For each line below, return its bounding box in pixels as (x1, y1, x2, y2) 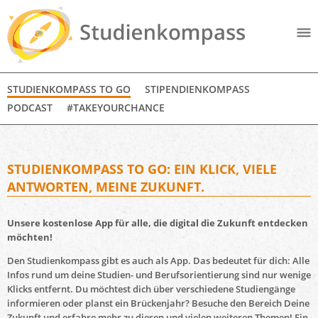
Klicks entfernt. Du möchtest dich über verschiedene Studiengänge (7, 283, 295, 296)
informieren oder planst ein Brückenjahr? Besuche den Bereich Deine (7, 297, 309, 310)
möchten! (7, 231, 53, 244)
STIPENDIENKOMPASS (145, 82, 250, 96)
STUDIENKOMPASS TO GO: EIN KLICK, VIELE (7, 160, 277, 177)
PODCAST (7, 100, 53, 114)
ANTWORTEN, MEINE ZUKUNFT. (7, 177, 204, 195)
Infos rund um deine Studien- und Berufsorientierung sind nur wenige (7, 268, 311, 282)
